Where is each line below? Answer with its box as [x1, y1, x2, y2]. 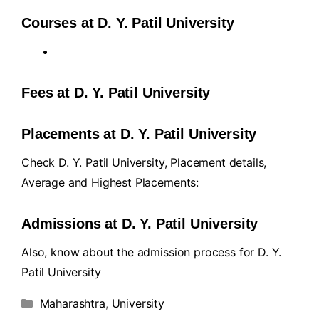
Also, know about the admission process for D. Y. [21, 245, 282, 259]
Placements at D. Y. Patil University [21, 126, 257, 142]
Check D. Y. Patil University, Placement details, [21, 155, 267, 169]
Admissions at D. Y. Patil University [21, 216, 258, 231]
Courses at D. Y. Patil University [21, 15, 234, 31]
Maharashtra [39, 296, 105, 310]
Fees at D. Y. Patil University [21, 85, 211, 100]
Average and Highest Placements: [21, 175, 199, 189]
